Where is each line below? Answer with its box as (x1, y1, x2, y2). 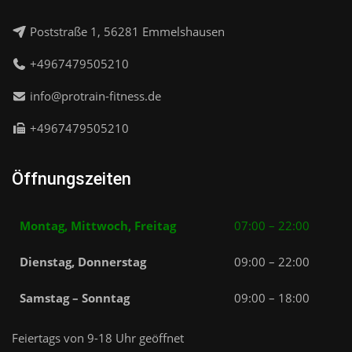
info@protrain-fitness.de (29, 88, 161, 104)
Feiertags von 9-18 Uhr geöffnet (12, 330, 184, 346)
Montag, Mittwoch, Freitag (20, 218, 176, 234)
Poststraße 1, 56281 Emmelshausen (26, 24, 225, 40)
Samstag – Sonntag (20, 290, 130, 306)
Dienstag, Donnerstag (20, 254, 146, 270)
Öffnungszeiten (12, 169, 131, 189)
